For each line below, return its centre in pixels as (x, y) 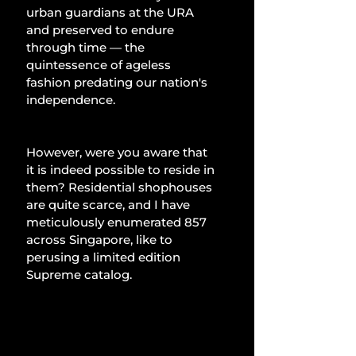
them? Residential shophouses (121, 187)
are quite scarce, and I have (110, 204)
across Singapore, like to (101, 239)
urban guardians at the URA (112, 12)
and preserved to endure (102, 29)
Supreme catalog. (79, 274)
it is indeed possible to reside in (122, 169)
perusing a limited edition (105, 257)
